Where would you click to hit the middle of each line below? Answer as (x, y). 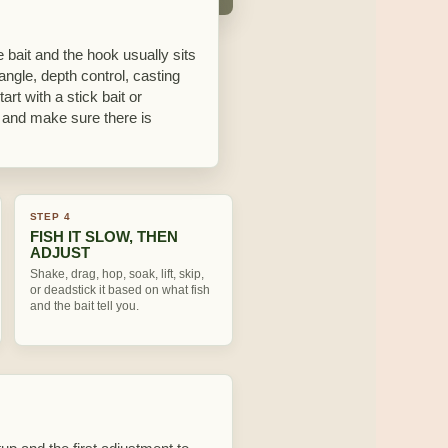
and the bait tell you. (84, 306)
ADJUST (59, 252)
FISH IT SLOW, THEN (103, 236)
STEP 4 (50, 216)
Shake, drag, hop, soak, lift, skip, (116, 274)
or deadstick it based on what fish (119, 290)
